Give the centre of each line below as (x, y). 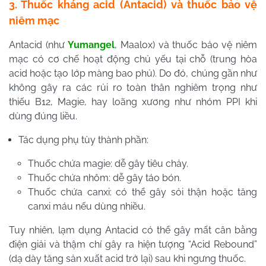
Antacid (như (39, 45)
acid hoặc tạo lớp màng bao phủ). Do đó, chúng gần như (133, 74)
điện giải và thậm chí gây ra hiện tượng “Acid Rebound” (133, 245)
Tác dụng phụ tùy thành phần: (83, 140)
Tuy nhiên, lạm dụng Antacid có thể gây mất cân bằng (133, 230)
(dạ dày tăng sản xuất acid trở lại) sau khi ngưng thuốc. (127, 259)
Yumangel (91, 45)
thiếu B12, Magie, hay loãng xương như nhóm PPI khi (133, 102)
